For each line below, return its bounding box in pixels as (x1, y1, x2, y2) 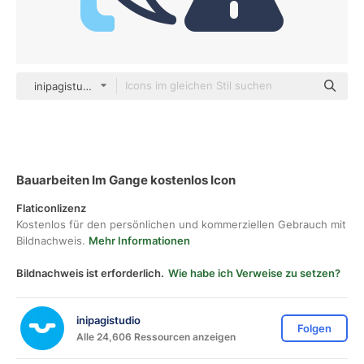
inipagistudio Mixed (34, 80, 132, 93)
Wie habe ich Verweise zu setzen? (168, 266, 340, 279)
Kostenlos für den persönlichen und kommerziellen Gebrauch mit (16, 218, 346, 231)
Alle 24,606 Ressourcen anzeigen (76, 330, 236, 343)
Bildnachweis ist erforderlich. (16, 266, 164, 279)
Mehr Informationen (89, 234, 190, 247)
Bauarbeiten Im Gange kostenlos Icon (16, 172, 236, 188)
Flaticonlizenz (16, 201, 86, 214)
